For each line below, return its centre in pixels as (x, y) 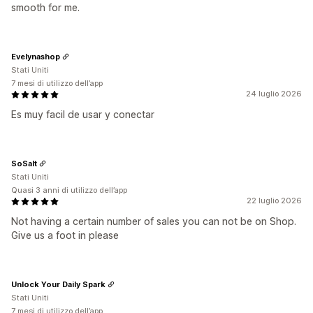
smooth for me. (45, 7)
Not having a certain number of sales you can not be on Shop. (154, 221)
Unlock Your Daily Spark (58, 284)
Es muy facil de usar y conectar (83, 114)
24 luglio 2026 (274, 94)
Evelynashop (36, 56)
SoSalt (24, 163)
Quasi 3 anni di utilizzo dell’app (69, 190)
